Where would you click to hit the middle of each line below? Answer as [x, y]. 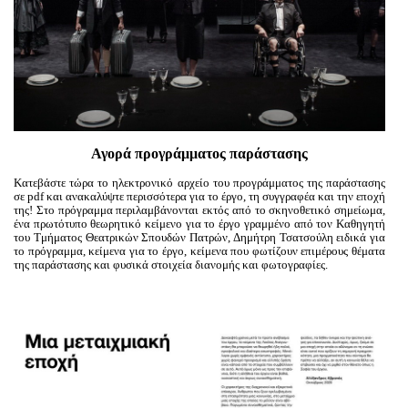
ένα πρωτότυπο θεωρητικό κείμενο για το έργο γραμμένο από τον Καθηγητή [199, 224]
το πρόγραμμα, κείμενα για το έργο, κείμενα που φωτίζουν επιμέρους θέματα [199, 251]
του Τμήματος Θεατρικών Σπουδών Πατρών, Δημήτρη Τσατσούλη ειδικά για [199, 237]
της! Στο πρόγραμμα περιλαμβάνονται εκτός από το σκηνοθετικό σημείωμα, [199, 210]
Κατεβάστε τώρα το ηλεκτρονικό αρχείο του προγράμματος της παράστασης [199, 183]
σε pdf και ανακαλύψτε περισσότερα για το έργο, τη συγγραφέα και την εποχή [199, 196]
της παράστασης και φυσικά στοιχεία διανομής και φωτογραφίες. [171, 265]
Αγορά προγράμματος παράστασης [199, 153]
